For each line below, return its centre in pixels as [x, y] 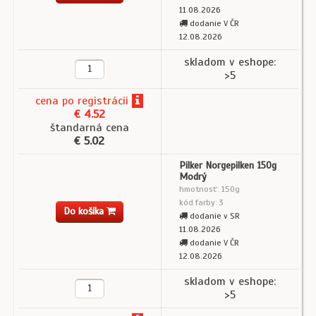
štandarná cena [89, 128]
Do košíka [85, 212]
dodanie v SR [214, 216]
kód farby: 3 [201, 203]
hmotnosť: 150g [209, 189]
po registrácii [93, 101]
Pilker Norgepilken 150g [228, 166]
